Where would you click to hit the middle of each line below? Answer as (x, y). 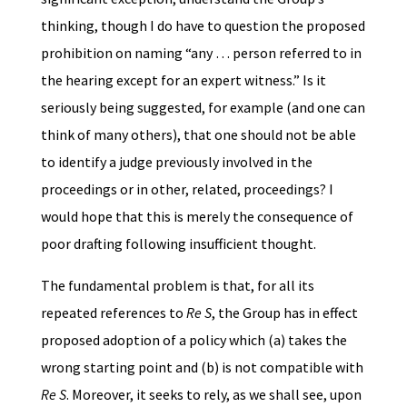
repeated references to (113, 312)
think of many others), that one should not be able (198, 134)
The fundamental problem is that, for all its (177, 285)
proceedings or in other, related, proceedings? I (187, 189)
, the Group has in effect (284, 312)
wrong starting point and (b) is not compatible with (202, 367)
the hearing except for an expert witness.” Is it (183, 79)
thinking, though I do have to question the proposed (203, 25)
